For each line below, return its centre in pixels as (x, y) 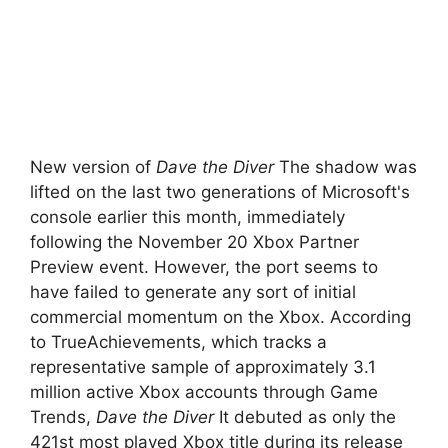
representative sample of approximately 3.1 (203, 366)
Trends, (63, 416)
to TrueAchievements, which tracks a (178, 341)
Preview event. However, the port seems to (204, 266)
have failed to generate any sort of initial (193, 291)
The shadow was (345, 166)
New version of (93, 166)
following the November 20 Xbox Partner (194, 241)
